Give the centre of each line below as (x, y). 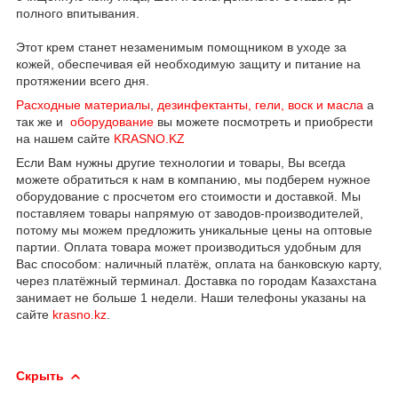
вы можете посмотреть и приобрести (265, 121)
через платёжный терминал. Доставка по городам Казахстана (196, 280)
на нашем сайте (65, 138)
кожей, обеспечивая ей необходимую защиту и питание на (188, 64)
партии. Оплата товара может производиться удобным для (189, 247)
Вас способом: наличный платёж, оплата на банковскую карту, (199, 263)
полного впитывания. (78, 13)
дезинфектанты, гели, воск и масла (260, 104)
